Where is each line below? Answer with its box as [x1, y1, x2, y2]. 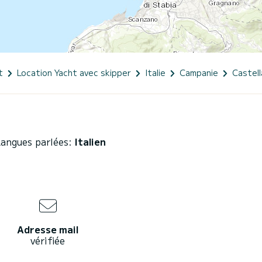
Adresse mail [17, 222, 78, 236]
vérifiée [30, 233, 65, 247]
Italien [75, 134, 106, 149]
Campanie [180, 66, 218, 78]
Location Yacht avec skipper [17, 66, 131, 78]
